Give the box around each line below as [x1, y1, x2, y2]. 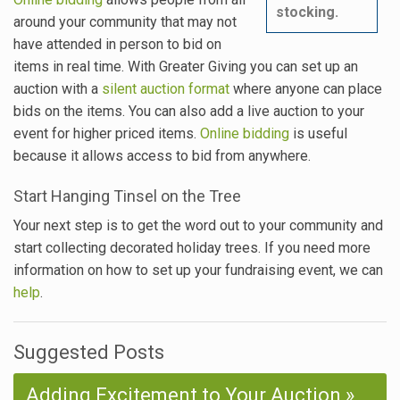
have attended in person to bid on [13, 35, 221, 53]
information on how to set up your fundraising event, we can [13, 261, 383, 279]
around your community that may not [13, 12, 237, 30]
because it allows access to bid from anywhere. [13, 146, 311, 164]
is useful [289, 124, 347, 142]
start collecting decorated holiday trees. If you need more [13, 238, 371, 256]
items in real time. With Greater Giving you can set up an [13, 57, 358, 75]
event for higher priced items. [13, 124, 200, 142]
